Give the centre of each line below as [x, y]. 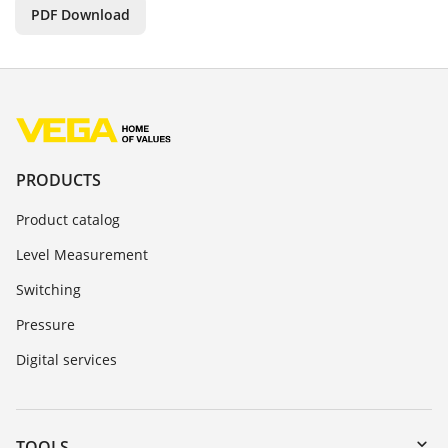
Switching [48, 289]
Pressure [45, 324]
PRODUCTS [58, 179]
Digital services [66, 359]
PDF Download [80, 15]
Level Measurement [82, 254]
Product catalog [68, 219]
